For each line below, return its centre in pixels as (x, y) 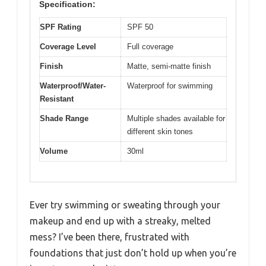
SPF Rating (61, 27)
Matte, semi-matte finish (169, 66)
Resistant (57, 99)
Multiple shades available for (176, 118)
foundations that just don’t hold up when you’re (133, 253)
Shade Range (64, 118)
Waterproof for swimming (170, 85)
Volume (54, 151)
